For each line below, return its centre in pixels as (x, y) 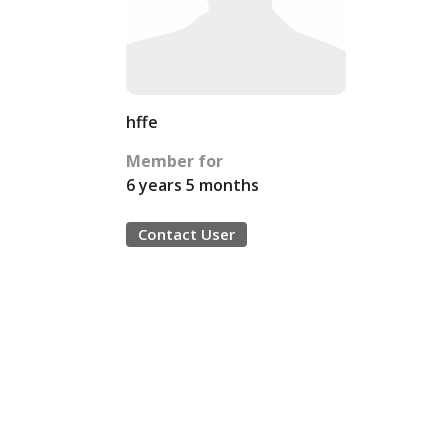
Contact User (186, 234)
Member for (174, 161)
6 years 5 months (192, 185)
